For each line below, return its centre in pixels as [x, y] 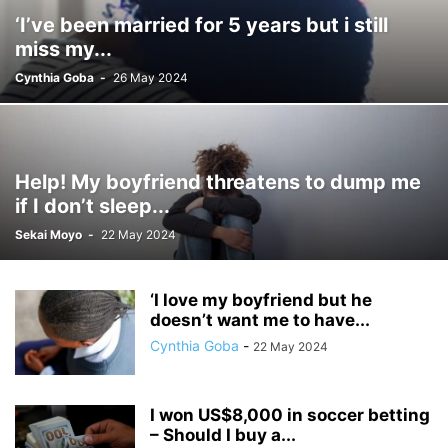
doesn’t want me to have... [260, 320]
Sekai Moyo [48, 234]
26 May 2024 [150, 77]
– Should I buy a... [223, 435]
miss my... [63, 49]
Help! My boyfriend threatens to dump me [218, 182]
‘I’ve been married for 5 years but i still [201, 25]
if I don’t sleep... [92, 206]
